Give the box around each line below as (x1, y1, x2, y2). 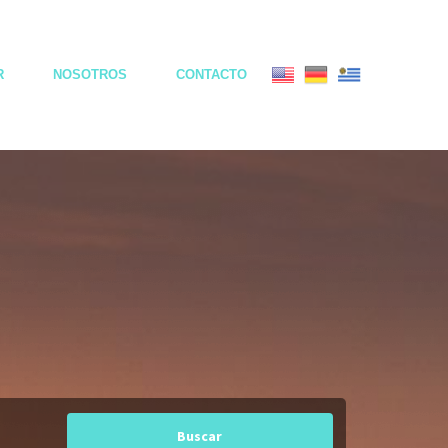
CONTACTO (176, 67, 247, 82)
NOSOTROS (53, 67, 127, 82)
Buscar (177, 427, 223, 445)
